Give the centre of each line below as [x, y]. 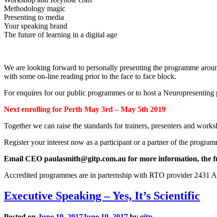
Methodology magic [35, 9]
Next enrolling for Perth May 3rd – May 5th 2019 [85, 109]
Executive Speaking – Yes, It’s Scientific [102, 196]
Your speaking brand [36, 26]
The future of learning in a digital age [61, 35]
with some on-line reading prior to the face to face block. [90, 77]
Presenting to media [34, 17]
